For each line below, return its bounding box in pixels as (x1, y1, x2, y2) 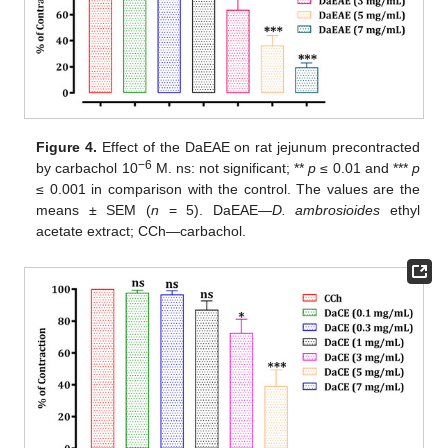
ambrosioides (295, 201, 381, 218)
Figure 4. (36, 138, 98, 155)
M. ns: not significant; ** (151, 159, 309, 176)
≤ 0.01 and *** (316, 159, 412, 176)
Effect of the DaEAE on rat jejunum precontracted (97, 138, 420, 155)
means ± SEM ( (36, 201, 152, 218)
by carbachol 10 (36, 159, 138, 176)
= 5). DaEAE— (159, 201, 272, 218)
